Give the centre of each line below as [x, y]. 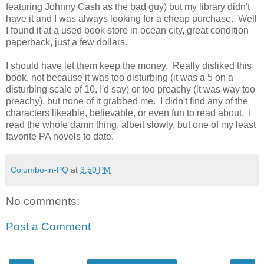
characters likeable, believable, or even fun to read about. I [128, 113]
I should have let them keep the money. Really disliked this [129, 66]
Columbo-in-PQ [39, 170]
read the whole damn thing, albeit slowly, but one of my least [131, 125]
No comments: [43, 201]
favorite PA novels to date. [60, 137]
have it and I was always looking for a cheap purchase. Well [131, 19]
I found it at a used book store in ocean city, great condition [127, 31]
